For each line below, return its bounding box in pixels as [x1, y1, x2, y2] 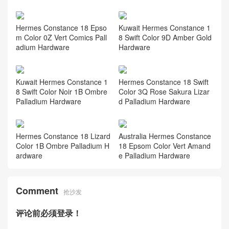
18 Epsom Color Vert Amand [118, 140, 211, 151]
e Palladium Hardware [118, 150, 190, 161]
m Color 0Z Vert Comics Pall [16, 32, 107, 43]
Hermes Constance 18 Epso [16, 22, 107, 33]
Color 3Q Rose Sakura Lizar [118, 86, 210, 97]
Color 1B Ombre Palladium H [16, 140, 109, 151]
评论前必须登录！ [16, 207, 81, 219]
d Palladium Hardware [118, 96, 190, 106]
